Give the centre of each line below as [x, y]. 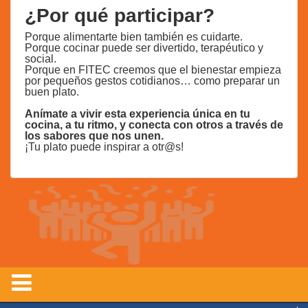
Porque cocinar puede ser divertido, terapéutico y [144, 48]
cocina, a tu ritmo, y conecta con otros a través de [154, 125]
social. [41, 59]
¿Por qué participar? [120, 16]
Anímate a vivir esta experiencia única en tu [137, 114]
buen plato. [52, 92]
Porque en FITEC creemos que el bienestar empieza [153, 70]
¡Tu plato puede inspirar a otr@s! [104, 147]
